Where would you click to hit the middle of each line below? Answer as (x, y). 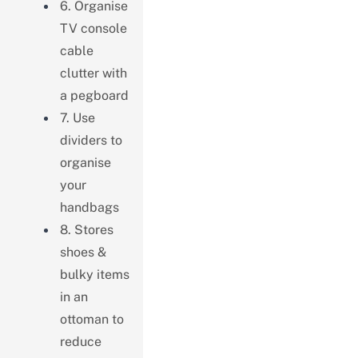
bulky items (94, 274)
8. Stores (86, 229)
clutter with (93, 73)
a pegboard (94, 95)
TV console (93, 28)
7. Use (77, 117)
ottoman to (91, 319)
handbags (89, 207)
